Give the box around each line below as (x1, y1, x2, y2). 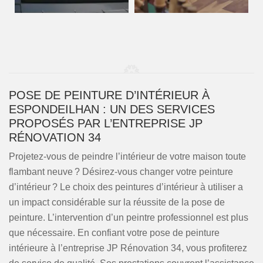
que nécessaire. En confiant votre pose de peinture (9, 228, 220, 238)
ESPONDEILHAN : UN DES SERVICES (9, 103, 215, 116)
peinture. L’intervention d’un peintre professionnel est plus (9, 213, 248, 222)
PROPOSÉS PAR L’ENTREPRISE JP (9, 117, 203, 130)
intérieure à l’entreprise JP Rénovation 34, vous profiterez (9, 243, 247, 253)
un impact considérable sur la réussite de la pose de (9, 197, 225, 207)
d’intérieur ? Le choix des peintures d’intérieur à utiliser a (9, 182, 243, 192)
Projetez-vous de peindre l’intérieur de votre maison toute (9, 151, 246, 161)
